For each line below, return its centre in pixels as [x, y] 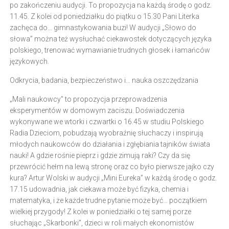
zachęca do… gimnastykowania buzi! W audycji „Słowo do [103, 28]
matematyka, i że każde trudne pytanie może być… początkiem [108, 200]
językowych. [29, 61]
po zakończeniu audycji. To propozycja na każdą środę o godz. [111, 5]
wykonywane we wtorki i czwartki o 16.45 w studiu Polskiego [107, 122]
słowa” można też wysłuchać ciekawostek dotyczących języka [111, 39]
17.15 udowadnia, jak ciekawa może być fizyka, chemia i [99, 189]
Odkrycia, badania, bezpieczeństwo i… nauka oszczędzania [104, 80]
